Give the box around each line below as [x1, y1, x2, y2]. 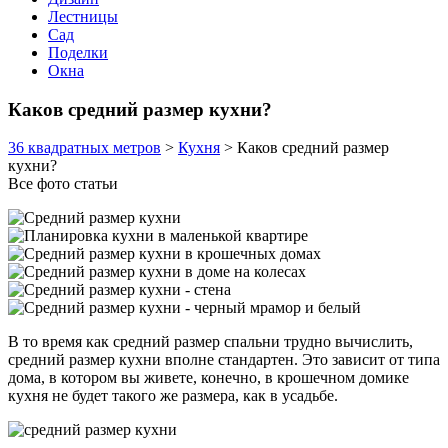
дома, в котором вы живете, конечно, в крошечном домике [8, 369, 409, 387]
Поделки [48, 44, 108, 61]
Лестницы [48, 8, 118, 25]
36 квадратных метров [8, 139, 161, 157]
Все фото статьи [8, 175, 118, 193]
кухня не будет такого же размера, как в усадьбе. [8, 387, 338, 405]
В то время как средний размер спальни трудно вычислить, [8, 333, 413, 351]
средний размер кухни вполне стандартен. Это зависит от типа [8, 351, 440, 369]
